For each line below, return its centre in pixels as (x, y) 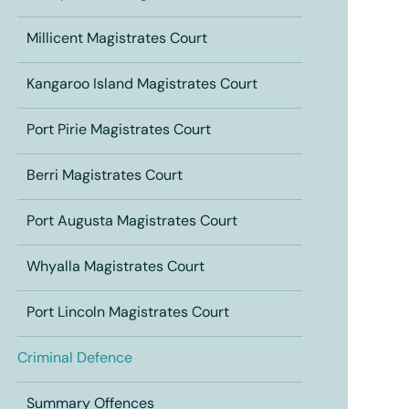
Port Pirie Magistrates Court (118, 131)
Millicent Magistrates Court (116, 39)
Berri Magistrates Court (104, 176)
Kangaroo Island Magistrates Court (142, 85)
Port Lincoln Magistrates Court (127, 313)
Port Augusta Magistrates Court (131, 222)
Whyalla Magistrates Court (115, 267)
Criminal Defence (74, 359)
